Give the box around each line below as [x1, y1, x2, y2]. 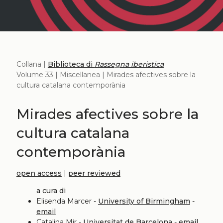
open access [16, 168, 62, 178]
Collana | [16, 59, 48, 69]
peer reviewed [68, 168, 120, 178]
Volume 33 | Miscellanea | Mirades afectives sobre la [16, 70, 196, 79]
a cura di [36, 186, 66, 195]
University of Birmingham [98, 196, 190, 206]
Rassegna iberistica [94, 59, 164, 69]
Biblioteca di [47, 59, 95, 69]
